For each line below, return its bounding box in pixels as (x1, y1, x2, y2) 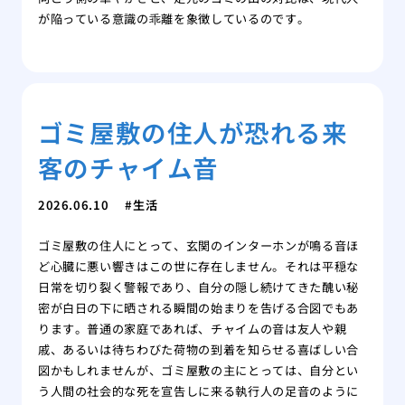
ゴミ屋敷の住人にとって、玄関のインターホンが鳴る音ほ (37, 237, 359, 255)
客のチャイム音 (37, 149, 219, 186)
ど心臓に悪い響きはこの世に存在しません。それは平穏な (37, 258, 359, 276)
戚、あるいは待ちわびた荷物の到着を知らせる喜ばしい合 (37, 341, 359, 359)
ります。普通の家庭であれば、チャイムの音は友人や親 (37, 320, 347, 338)
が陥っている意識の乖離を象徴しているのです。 (37, 9, 310, 27)
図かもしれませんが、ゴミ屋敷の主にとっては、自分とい (37, 362, 359, 380)
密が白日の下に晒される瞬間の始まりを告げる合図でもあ (37, 299, 359, 317)
